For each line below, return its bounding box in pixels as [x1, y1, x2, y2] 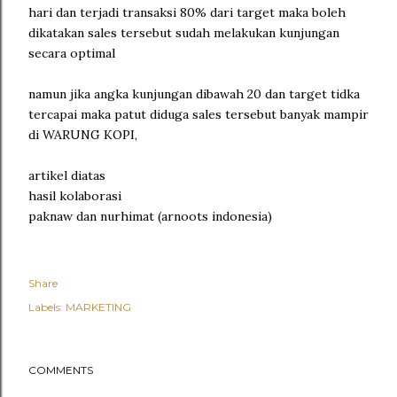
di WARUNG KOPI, [28, 126, 137, 143]
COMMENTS [28, 362, 93, 377]
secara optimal [28, 44, 115, 61]
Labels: [28, 300, 63, 314]
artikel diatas [28, 167, 105, 183]
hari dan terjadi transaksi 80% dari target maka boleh [28, 4, 346, 20]
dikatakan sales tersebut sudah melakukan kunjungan [28, 24, 339, 41]
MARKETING [66, 300, 131, 314]
